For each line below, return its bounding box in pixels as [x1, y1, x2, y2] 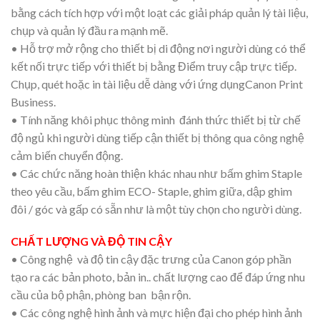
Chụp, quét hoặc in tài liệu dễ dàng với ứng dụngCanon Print [11, 76, 303, 91]
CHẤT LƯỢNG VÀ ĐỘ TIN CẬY [11, 234, 172, 249]
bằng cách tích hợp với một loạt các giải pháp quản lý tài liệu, [11, 5, 308, 19]
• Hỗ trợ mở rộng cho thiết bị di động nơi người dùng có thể [11, 41, 306, 55]
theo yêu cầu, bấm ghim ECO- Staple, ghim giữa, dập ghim [11, 184, 292, 198]
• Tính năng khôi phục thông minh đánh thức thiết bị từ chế [11, 112, 301, 126]
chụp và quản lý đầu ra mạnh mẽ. [11, 23, 168, 37]
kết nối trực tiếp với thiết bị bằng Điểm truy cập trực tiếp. [11, 59, 296, 73]
